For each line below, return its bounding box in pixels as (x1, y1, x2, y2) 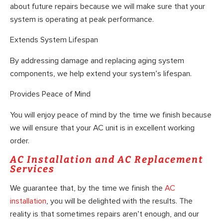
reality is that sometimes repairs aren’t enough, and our (10, 209, 199, 219)
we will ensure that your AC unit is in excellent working (10, 122, 195, 133)
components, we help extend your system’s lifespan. (10, 68, 192, 79)
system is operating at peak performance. (10, 14, 154, 24)
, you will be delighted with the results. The (46, 196, 193, 206)
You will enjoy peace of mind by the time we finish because (10, 110, 212, 120)
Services (10, 163, 55, 175)
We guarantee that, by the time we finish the (10, 183, 165, 193)
